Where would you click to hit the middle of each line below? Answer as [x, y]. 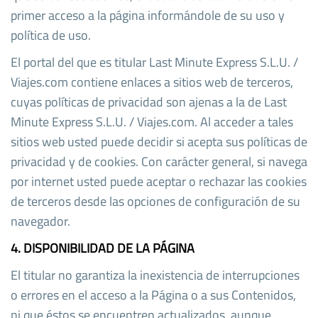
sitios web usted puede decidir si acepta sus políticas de [159, 141]
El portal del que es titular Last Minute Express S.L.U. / [154, 62]
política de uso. [51, 35]
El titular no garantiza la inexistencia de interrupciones [155, 275]
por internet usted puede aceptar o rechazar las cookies [159, 181]
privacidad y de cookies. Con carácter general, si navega [159, 161]
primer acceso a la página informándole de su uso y [148, 15]
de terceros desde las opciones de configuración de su [155, 201]
